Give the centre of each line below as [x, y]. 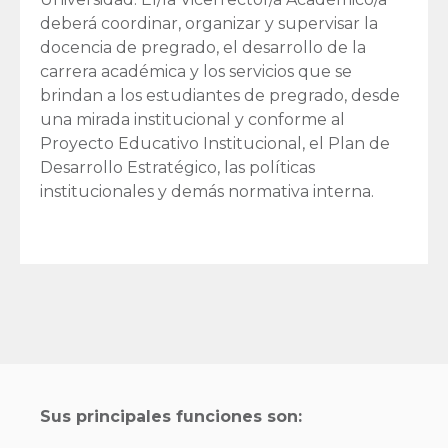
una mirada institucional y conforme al [192, 119]
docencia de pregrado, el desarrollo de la [203, 47]
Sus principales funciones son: [171, 416]
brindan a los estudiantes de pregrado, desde [220, 95]
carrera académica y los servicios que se [196, 71]
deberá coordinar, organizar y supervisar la [209, 23]
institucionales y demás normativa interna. [207, 191]
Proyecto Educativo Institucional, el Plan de [215, 143]
